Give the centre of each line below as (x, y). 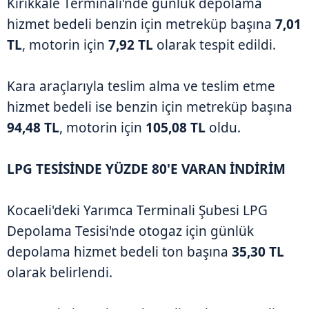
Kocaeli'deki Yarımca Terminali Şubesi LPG (137, 211)
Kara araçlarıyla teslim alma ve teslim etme (141, 87)
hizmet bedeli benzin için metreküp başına (141, 24)
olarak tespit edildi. (215, 45)
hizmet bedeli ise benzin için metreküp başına (150, 107)
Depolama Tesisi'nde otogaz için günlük (130, 231)
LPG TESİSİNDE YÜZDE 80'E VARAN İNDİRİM (146, 169)
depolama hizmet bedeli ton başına (119, 252)
